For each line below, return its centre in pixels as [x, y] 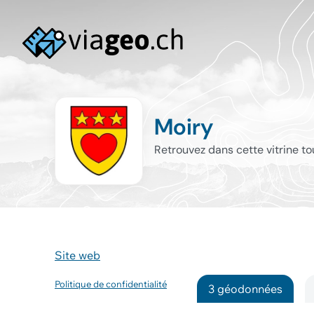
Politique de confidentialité [111, 284]
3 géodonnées [246, 289]
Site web [77, 255]
